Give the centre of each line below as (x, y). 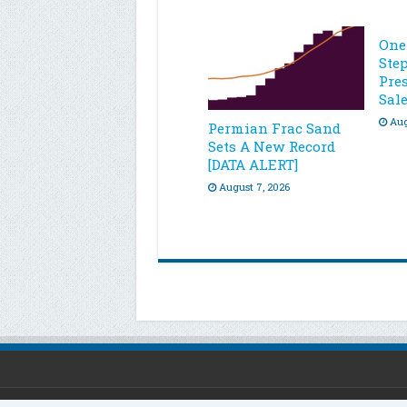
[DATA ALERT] (253, 164)
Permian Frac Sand (274, 128)
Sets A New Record (271, 146)
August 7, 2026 (254, 186)
